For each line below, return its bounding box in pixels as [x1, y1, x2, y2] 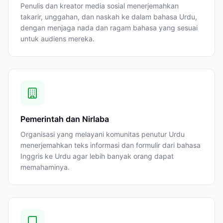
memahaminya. [20, 163, 70, 171]
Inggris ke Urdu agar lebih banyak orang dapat [20, 152, 174, 160]
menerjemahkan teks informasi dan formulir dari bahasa [20, 141, 201, 149]
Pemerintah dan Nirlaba [20, 114, 109, 124]
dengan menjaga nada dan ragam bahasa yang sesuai [20, 23, 198, 32]
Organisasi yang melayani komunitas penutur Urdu [20, 130, 185, 138]
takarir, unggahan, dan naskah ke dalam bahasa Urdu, [20, 12, 197, 21]
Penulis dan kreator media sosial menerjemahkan [20, 1, 179, 10]
